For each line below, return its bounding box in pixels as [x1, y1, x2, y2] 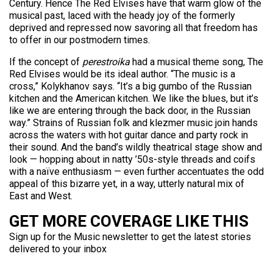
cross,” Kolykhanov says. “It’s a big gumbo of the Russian [9, 80, 252, 92]
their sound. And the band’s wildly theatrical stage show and [9, 141, 262, 153]
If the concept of [9, 56, 82, 68]
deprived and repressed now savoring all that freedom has [9, 22, 258, 34]
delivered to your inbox [9, 243, 107, 255]
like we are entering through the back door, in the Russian [9, 105, 250, 116]
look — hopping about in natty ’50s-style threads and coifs [9, 154, 255, 165]
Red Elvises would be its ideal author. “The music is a [9, 68, 235, 80]
